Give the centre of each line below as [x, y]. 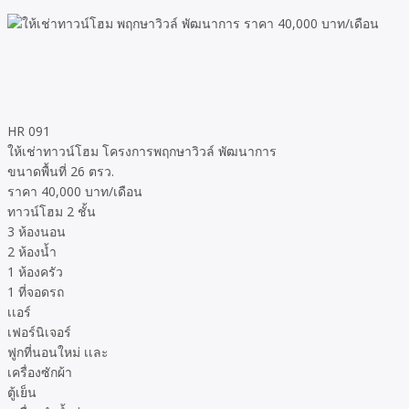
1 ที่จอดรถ [36, 292]
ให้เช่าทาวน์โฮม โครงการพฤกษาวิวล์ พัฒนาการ [142, 152]
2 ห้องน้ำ [32, 252]
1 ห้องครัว [35, 272]
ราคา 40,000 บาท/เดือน [75, 192]
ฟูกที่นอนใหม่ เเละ [58, 352]
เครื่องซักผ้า [40, 372]
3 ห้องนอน [37, 232]
